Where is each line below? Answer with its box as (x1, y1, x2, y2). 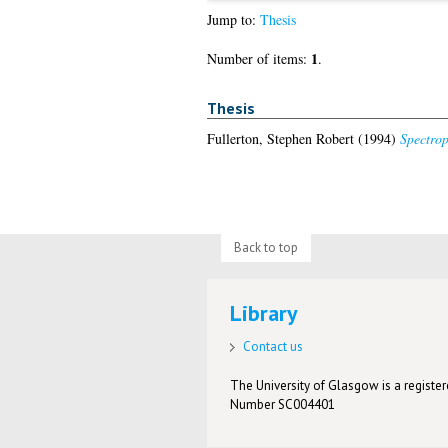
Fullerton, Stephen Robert (206, 128, 354, 148)
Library (230, 299, 299, 328)
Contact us (243, 337, 304, 355)
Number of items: (206, 49, 311, 69)
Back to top (233, 238, 298, 256)
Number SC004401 (230, 395, 336, 413)
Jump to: (206, 10, 260, 30)
